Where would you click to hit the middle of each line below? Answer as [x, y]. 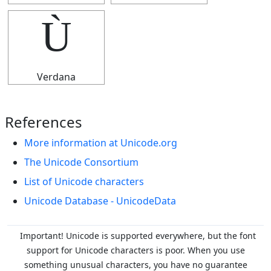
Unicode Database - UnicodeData [100, 201]
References [44, 122]
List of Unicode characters [84, 181]
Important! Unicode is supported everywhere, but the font [138, 236]
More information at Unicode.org [101, 143]
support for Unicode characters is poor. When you [128, 250]
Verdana [56, 77]
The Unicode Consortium [81, 162]
